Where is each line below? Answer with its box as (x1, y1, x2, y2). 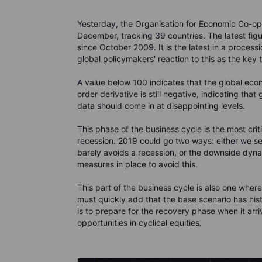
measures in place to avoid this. (77, 159, 198, 169)
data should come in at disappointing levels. (77, 101, 247, 111)
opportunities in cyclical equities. (77, 218, 202, 227)
